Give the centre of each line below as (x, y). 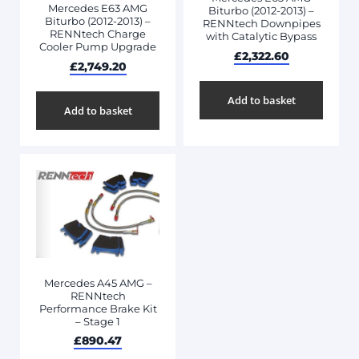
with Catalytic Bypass (261, 36)
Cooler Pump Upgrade (98, 47)
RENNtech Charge (98, 34)
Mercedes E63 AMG (98, 8)
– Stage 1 (98, 321)
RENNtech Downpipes (261, 24)
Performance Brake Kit (98, 308)
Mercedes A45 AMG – (98, 282)
